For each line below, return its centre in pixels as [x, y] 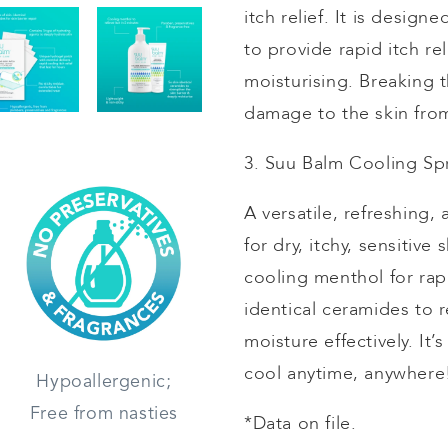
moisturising [296, 81]
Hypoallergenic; [104, 381]
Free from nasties [104, 413]
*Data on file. [300, 423]
